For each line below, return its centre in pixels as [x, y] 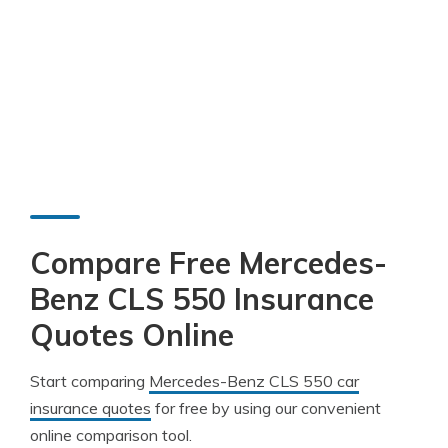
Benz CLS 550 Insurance [202, 299]
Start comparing [89, 381]
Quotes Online [132, 335]
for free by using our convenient [266, 408]
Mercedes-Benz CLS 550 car [254, 381]
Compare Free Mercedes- [208, 263]
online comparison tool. [111, 435]
